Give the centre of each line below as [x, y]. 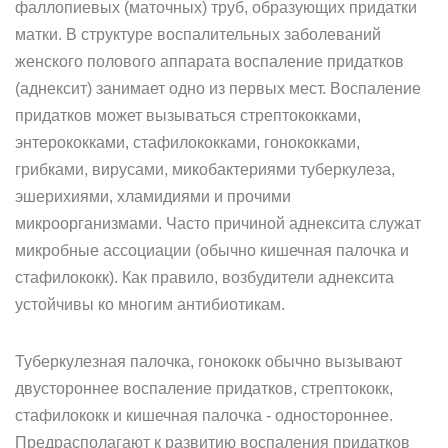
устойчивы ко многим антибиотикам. [150, 304]
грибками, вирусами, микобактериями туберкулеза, [205, 169]
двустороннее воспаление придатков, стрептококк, [204, 388]
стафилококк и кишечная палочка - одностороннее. [204, 415]
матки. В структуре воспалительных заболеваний [198, 34]
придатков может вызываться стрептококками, [188, 115]
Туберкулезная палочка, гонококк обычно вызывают [208, 361]
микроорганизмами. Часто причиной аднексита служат [218, 223]
